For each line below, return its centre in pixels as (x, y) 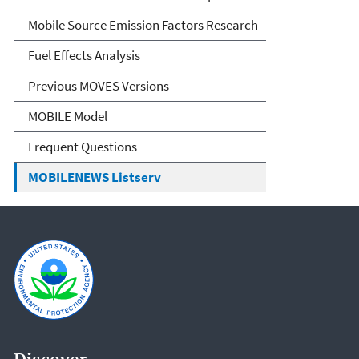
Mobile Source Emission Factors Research (143, 24)
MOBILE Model (67, 116)
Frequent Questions (82, 146)
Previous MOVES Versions (98, 85)
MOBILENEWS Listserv (94, 177)
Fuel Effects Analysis (84, 55)
